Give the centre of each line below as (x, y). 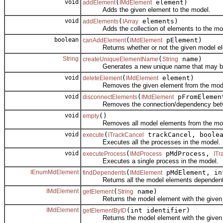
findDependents (104, 172)
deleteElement (102, 78)
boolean (65, 40)
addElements (101, 21)
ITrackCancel (126, 135)
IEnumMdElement (55, 172)
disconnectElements (110, 97)
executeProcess (104, 154)
